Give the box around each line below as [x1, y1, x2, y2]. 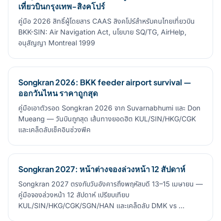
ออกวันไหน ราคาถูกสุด [18, 88, 98, 98]
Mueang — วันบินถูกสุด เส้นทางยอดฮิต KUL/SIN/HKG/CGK [18, 114, 196, 123]
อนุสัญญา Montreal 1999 [18, 38, 95, 47]
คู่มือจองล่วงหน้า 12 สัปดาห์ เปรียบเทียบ [18, 190, 129, 199]
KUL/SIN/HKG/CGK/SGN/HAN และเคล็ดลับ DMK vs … [18, 201, 184, 210]
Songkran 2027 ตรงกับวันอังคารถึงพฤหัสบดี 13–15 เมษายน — [18, 180, 203, 188]
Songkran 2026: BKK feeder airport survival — [18, 77, 191, 87]
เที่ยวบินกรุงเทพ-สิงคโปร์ [18, 1, 105, 11]
